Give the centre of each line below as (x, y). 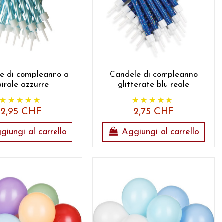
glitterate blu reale (153, 85)
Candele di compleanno (153, 75)
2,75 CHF (153, 112)
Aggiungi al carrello (161, 132)
